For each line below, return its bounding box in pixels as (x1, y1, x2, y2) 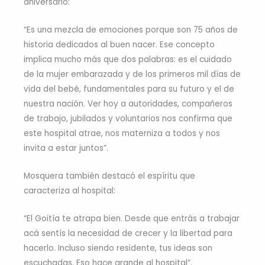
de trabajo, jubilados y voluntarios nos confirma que (24, 113, 232, 124)
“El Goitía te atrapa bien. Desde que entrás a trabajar (24, 212, 240, 224)
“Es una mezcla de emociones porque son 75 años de (24, 24, 238, 35)
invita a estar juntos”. (24, 143, 108, 154)
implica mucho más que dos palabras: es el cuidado (24, 54, 232, 65)
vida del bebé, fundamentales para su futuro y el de (24, 83, 234, 95)
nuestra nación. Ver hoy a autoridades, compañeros (24, 98, 232, 109)
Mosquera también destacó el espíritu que (24, 170, 195, 182)
